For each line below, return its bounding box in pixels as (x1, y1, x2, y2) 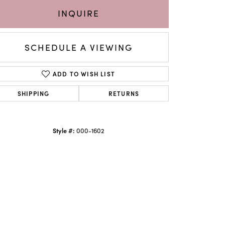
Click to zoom (116, 145, 152, 154)
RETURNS (108, 89, 140, 97)
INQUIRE (57, 7, 99, 19)
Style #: (52, 126, 75, 135)
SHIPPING (17, 89, 50, 97)
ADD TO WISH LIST (52, 69, 116, 78)
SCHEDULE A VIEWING (24, 41, 133, 53)
